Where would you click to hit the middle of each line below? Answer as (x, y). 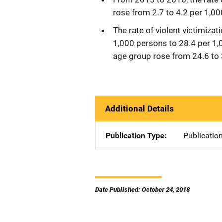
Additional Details (139, 109)
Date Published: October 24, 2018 (142, 190)
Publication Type (135, 136)
